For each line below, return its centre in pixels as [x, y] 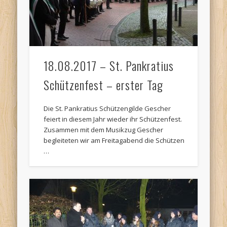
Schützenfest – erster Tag [104, 84]
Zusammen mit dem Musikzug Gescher [104, 129]
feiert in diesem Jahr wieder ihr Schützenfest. [113, 119]
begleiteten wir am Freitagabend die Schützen [114, 140]
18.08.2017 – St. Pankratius [109, 65]
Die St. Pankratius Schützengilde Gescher [107, 108]
